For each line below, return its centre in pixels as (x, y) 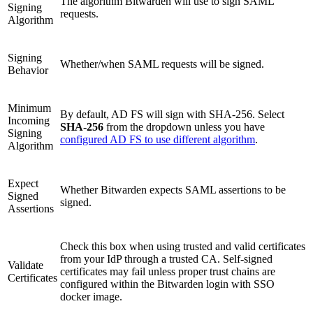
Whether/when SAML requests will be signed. (162, 64)
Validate (26, 265)
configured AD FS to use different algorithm (158, 139)
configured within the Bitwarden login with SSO (167, 284)
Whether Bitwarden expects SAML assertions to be (173, 189)
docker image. (91, 296)
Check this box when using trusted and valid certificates (183, 246)
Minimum (29, 108)
